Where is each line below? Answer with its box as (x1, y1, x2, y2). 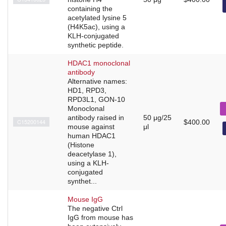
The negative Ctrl (68, 204, 123, 212)
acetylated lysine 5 (68, 13, 127, 22)
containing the (68, 4, 112, 13)
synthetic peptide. (68, 40, 124, 49)
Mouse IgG (68, 195, 103, 203)
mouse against (68, 122, 115, 131)
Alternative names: (68, 77, 127, 85)
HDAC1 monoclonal (68, 59, 130, 67)
